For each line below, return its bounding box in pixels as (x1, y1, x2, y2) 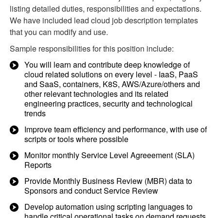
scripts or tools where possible (24, 133, 128, 145)
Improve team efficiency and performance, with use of (24, 124, 207, 135)
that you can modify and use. (10, 26, 108, 37)
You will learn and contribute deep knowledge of (24, 59, 190, 70)
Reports (24, 159, 52, 170)
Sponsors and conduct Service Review (24, 185, 158, 196)
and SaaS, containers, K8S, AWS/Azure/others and (24, 78, 200, 90)
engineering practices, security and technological (24, 98, 193, 109)
